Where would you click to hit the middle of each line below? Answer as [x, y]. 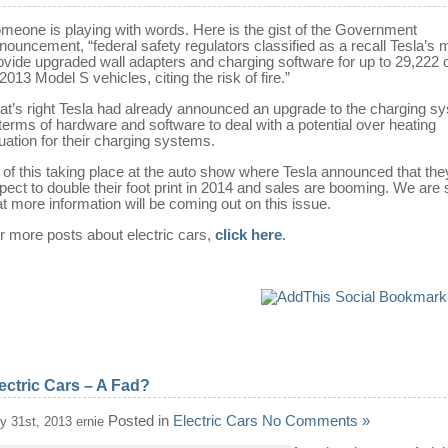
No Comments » [316, 420]
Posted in [138, 420]
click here [248, 234]
